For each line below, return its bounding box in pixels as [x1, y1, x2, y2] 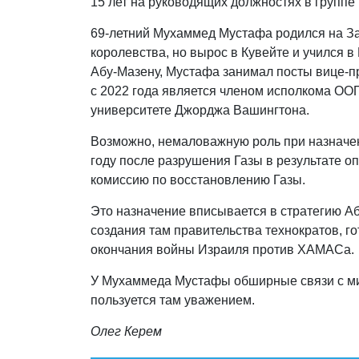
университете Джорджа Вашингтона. [91, 103, 310, 117]
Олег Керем [91, 324, 163, 338]
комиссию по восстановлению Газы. [91, 172, 306, 187]
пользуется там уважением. [91, 292, 259, 307]
